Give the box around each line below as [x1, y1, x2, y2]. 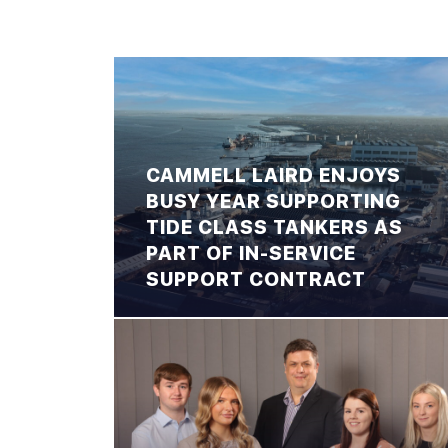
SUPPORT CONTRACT [146, 267, 366, 291]
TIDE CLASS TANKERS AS [146, 215, 403, 239]
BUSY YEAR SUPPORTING [146, 189, 401, 213]
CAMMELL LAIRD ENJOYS [146, 163, 401, 187]
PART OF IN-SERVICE [146, 241, 356, 265]
